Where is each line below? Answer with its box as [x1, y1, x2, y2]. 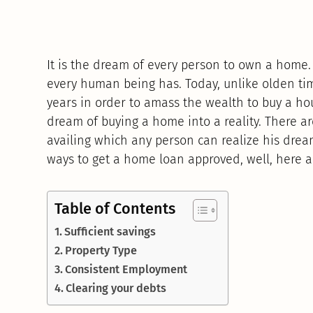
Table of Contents [54, 200, 176, 219]
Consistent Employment [65, 263, 188, 277]
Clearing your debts [66, 282, 167, 296]
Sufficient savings [64, 225, 156, 239]
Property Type [65, 244, 138, 258]
